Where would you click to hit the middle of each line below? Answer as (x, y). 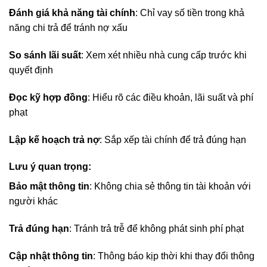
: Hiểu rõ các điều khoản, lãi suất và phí (170, 97)
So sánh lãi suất (45, 55)
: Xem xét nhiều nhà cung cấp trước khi (164, 55)
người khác (33, 201)
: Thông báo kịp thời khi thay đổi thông (174, 256)
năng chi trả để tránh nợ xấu (68, 28)
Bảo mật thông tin (49, 187)
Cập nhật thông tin (51, 256)
